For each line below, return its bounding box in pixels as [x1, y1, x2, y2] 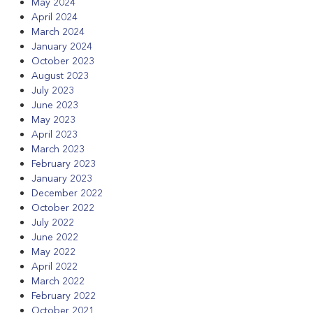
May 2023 [31, 113, 75, 126]
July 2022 [31, 216, 74, 229]
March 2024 [31, 25, 85, 38]
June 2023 [31, 99, 78, 112]
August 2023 [31, 69, 89, 82]
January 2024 [31, 40, 92, 53]
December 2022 [31, 187, 103, 200]
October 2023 [31, 54, 94, 68]
